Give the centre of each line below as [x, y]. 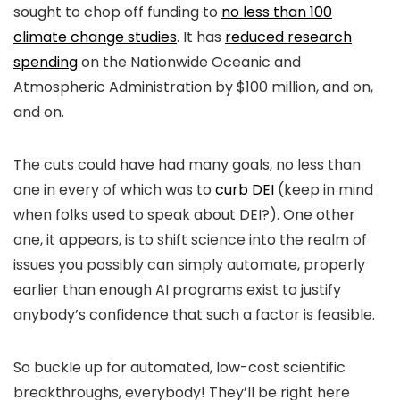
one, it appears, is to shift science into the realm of [190, 240]
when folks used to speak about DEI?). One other [184, 215]
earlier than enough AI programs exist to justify [177, 290]
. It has [201, 37]
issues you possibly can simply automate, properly [189, 265]
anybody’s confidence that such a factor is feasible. [194, 315]
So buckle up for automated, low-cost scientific [179, 367]
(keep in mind [324, 190]
